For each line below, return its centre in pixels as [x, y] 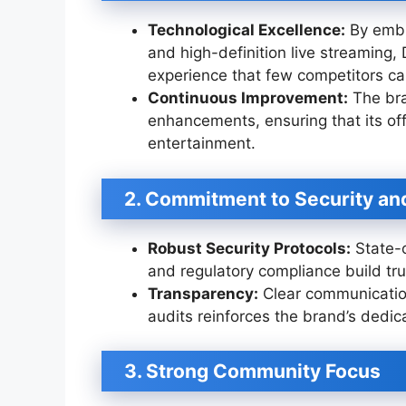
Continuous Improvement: [248, 98]
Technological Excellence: [246, 30]
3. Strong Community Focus [252, 372]
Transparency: [203, 293]
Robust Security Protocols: [249, 248]
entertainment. [202, 144]
